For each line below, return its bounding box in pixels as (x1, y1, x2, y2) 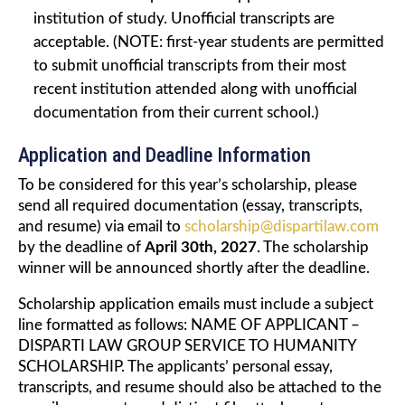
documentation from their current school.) (33, 105, 319, 121)
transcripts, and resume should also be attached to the (18, 380, 381, 396)
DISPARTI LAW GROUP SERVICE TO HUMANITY (18, 338, 356, 354)
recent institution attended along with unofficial (33, 81, 357, 98)
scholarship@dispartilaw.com (184, 219, 379, 235)
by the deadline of (18, 240, 145, 256)
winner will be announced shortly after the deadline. (18, 260, 370, 277)
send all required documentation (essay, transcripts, (18, 198, 363, 214)
